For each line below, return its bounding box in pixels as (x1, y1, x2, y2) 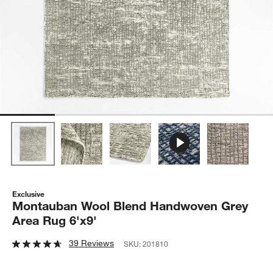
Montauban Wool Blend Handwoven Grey (12, 197, 249, 213)
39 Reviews (69, 237, 115, 249)
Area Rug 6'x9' (12, 212, 97, 228)
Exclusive (12, 188, 45, 199)
